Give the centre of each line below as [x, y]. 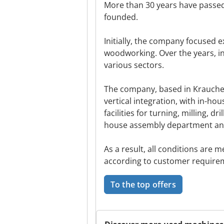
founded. [121, 17]
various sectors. [134, 65]
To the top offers [143, 184]
